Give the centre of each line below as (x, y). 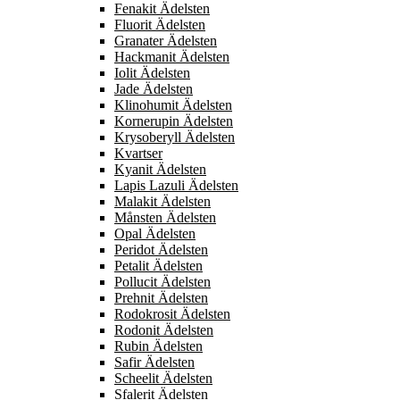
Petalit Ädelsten (158, 266)
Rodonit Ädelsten (164, 330)
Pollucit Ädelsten (162, 282)
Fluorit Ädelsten (160, 25)
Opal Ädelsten (155, 234)
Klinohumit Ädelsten (173, 105)
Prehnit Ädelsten (161, 298)
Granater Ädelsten (166, 41)
